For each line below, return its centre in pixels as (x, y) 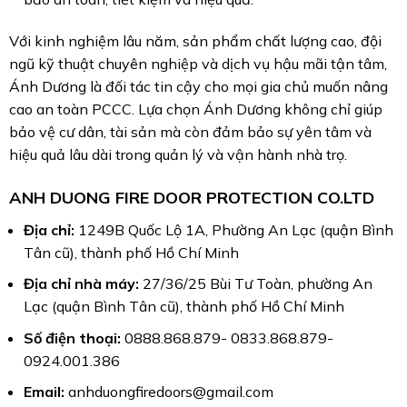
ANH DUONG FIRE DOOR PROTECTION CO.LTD (191, 197)
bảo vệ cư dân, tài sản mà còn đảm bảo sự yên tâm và (190, 131)
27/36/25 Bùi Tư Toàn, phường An (255, 284)
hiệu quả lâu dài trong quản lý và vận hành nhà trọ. (178, 154)
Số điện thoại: (72, 338)
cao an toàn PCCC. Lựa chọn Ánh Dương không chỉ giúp (195, 109)
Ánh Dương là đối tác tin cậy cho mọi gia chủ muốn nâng (198, 86)
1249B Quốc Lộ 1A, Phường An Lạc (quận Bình (233, 229)
